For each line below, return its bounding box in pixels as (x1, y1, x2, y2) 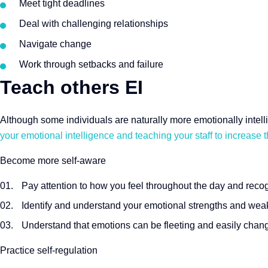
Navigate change (19, 39, 92, 49)
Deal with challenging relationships (19, 19, 168, 29)
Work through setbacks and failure (19, 59, 163, 69)
